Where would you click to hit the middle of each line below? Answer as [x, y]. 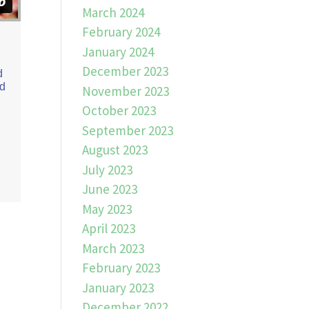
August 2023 [115, 150]
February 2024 [121, 32]
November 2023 [126, 91]
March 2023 [113, 248]
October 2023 [119, 110]
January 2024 [118, 51]
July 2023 [108, 169]
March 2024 [113, 12]
